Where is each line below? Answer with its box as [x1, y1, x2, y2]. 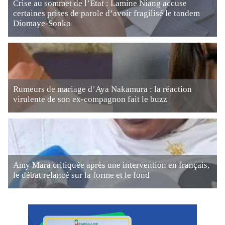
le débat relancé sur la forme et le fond [13, 170, 150, 180]
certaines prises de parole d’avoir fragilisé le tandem [13, 9, 200, 18]
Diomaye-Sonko [13, 19, 71, 28]
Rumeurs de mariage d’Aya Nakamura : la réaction [13, 84, 192, 94]
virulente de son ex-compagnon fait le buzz [13, 94, 167, 104]
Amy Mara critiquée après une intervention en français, [13, 160, 209, 170]
